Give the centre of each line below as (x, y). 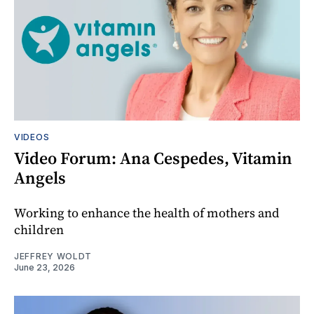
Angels (40, 177)
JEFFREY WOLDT (53, 256)
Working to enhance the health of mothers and (147, 212)
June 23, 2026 (45, 267)
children (39, 229)
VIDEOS (32, 137)
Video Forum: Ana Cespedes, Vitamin (153, 158)
